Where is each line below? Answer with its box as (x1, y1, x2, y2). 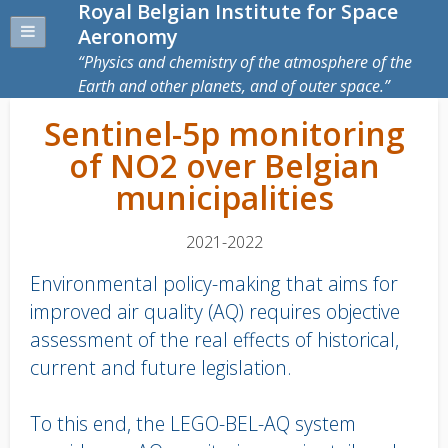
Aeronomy (78, 23, 178, 50)
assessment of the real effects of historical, (30, 326, 399, 353)
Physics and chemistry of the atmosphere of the (84, 51, 412, 73)
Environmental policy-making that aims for (30, 270, 398, 297)
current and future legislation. (30, 354, 292, 381)
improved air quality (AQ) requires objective (30, 298, 400, 325)
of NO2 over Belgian (68, 144, 380, 187)
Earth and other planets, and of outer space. (78, 75, 384, 97)
